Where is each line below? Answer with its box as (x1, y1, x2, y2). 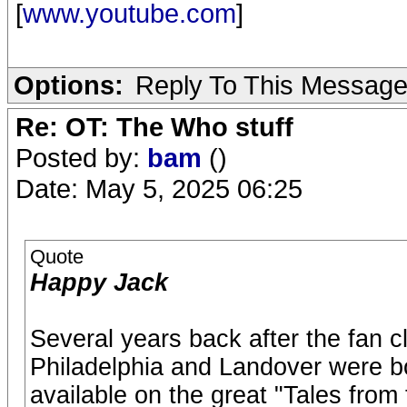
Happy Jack (30, 268, 168, 296)
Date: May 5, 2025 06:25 (15, 173, 303, 203)
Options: (14, 69, 124, 100)
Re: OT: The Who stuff (15, 111, 293, 142)
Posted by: (15, 142, 147, 173)
